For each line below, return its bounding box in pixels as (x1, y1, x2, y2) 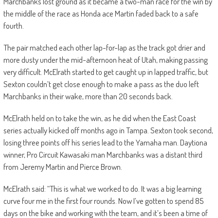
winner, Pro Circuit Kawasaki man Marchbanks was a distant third (3, 149, 202, 160)
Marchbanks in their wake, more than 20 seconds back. (3, 91, 173, 102)
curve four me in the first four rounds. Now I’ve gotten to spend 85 (3, 196, 204, 206)
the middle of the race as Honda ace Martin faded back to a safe (3, 8, 199, 19)
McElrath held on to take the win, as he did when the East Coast (3, 113, 196, 124)
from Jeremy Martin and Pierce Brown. (3, 162, 122, 172)
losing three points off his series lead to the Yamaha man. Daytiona (3, 137, 207, 148)
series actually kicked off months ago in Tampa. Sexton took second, (3, 125, 213, 136)
